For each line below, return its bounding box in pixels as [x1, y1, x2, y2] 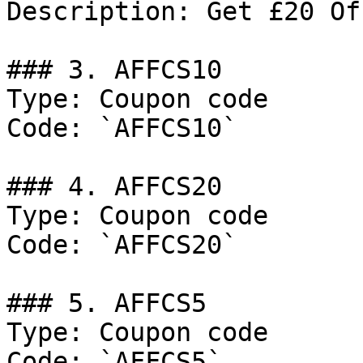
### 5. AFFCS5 [6, 288, 207, 318]
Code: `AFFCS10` [6, 113, 237, 143]
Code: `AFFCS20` [6, 230, 237, 259]
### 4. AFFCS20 [6, 172, 222, 201]
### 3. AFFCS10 [6, 55, 222, 84]
